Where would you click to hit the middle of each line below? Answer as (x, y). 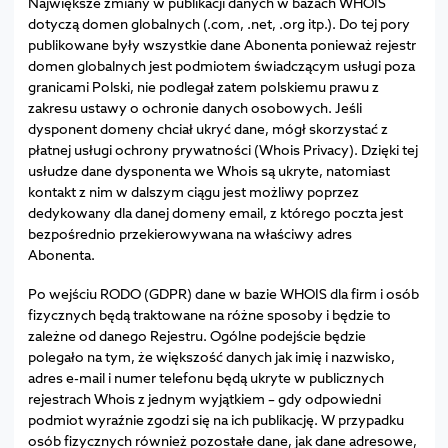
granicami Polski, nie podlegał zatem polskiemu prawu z (203, 86)
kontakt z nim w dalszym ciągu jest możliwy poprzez (193, 191)
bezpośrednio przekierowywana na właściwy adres (189, 233)
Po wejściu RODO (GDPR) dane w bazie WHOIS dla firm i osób (223, 293)
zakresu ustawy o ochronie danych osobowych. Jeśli (194, 107)
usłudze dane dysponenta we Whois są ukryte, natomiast (208, 170)
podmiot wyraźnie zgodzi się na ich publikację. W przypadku (215, 419)
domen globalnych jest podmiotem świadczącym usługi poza (221, 65)
